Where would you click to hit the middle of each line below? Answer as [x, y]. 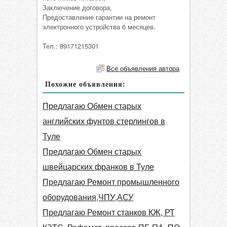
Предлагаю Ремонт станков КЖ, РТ [109, 212]
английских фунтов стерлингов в [104, 121]
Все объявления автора [143, 68]
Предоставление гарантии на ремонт [99, 17]
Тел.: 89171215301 [71, 46]
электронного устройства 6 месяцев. [99, 27]
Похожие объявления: [85, 84]
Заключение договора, [77, 8]
